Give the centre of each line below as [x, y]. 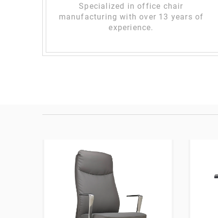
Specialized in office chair [131, 6]
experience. [131, 28]
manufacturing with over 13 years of [131, 17]
